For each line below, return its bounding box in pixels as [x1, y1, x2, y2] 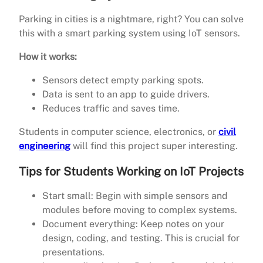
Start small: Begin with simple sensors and [42, 190, 228, 202]
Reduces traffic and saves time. [42, 103, 180, 114]
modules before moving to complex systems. [42, 204, 237, 216]
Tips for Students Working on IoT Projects [19, 164, 244, 178]
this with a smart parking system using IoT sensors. [19, 28, 240, 39]
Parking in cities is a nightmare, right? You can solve [19, 14, 244, 25]
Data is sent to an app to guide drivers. [42, 89, 210, 100]
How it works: [19, 51, 77, 63]
